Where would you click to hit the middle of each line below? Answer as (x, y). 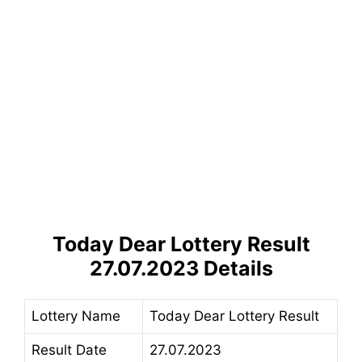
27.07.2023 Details (181, 269)
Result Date (69, 350)
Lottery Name (76, 316)
